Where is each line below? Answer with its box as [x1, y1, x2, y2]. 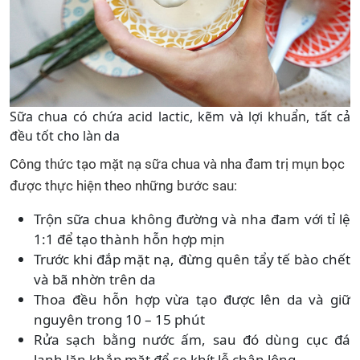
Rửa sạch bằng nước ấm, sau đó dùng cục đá [34, 329, 350, 349]
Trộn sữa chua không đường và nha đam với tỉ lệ [34, 209, 350, 228]
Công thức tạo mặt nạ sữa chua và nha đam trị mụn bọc [10, 155, 345, 172]
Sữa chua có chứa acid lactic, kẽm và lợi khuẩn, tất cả [10, 107, 350, 125]
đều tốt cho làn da [10, 126, 120, 145]
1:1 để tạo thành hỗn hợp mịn [34, 229, 225, 248]
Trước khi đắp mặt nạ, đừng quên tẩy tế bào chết [34, 249, 350, 268]
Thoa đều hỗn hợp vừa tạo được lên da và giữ [34, 289, 350, 309]
